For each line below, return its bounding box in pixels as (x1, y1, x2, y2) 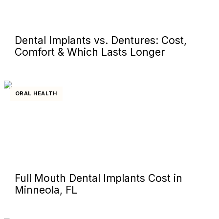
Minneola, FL (15, 183, 77, 196)
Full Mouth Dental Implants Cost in (15, 172, 182, 184)
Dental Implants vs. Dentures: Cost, (15, 34, 187, 46)
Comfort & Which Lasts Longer (15, 45, 165, 58)
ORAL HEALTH (15, 89, 57, 97)
